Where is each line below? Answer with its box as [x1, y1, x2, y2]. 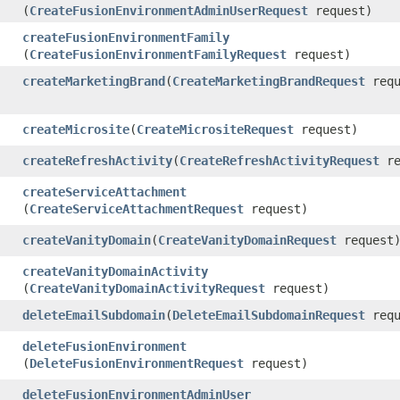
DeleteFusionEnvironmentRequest [29, 355, 244, 371]
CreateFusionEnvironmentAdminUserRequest [29, 3, 308, 18]
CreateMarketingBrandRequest [172, 73, 365, 88]
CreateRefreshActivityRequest [179, 153, 379, 168]
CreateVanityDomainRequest [158, 232, 337, 247]
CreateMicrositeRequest [137, 121, 294, 137]
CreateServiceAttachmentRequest [29, 201, 244, 216]
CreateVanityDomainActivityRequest [29, 280, 265, 296]
